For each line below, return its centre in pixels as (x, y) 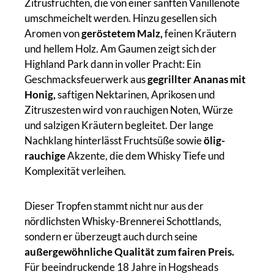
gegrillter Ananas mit (197, 79)
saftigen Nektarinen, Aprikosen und (135, 94)
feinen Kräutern (199, 33)
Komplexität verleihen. (75, 171)
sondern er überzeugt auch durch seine (111, 236)
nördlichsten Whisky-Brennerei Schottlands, (123, 221)
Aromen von (53, 33)
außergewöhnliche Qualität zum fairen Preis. (129, 251)
